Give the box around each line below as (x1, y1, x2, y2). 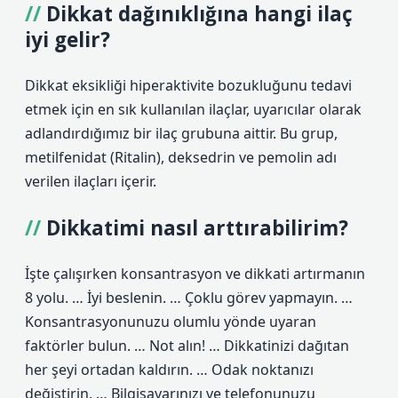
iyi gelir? (25, 26, 110, 53)
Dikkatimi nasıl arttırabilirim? (46, 214, 348, 242)
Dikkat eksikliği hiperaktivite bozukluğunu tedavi (25, 76, 352, 95)
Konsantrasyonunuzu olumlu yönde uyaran (25, 312, 316, 331)
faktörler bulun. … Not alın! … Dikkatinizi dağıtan (25, 336, 349, 355)
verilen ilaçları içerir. (25, 171, 156, 191)
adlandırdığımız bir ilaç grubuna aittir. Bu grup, (25, 123, 338, 143)
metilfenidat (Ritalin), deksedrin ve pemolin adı (25, 147, 337, 167)
